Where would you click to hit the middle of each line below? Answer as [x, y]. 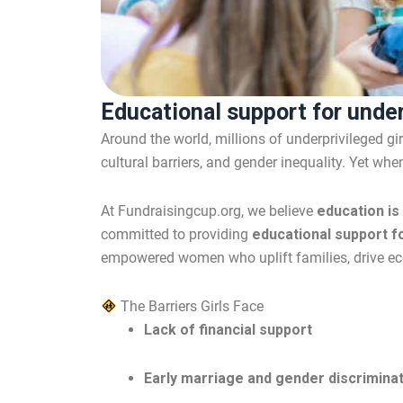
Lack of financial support [228, 330]
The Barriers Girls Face [191, 306]
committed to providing [176, 234]
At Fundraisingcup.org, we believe [209, 211]
